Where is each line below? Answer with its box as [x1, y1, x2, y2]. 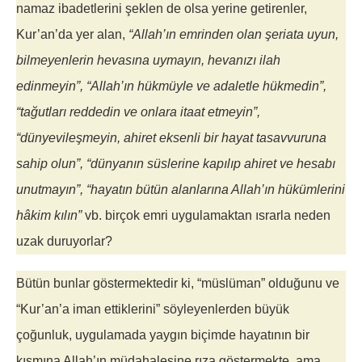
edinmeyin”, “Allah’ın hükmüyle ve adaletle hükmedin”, [16, 79, 326, 94]
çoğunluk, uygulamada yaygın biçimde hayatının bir [16, 328, 309, 343]
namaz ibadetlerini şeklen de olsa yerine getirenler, [16, 2, 307, 16]
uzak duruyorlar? [16, 234, 112, 249]
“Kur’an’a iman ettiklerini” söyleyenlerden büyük [16, 302, 289, 317]
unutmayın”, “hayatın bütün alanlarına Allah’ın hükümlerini [16, 183, 345, 197]
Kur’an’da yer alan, [16, 27, 128, 42]
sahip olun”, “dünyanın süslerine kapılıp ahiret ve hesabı [16, 157, 335, 171]
